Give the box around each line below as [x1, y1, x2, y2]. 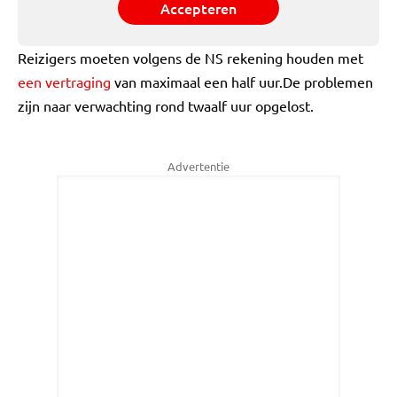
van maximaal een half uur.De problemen [111, 73, 373, 90]
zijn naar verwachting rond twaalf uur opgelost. [18, 97, 314, 114]
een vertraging [18, 73, 111, 90]
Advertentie [167, 159, 230, 174]
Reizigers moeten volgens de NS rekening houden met [18, 49, 363, 66]
